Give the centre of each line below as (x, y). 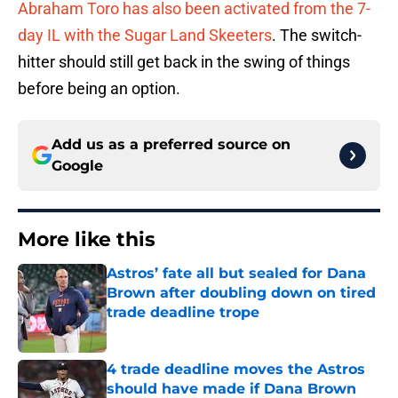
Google (77, 166)
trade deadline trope (183, 313)
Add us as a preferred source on (171, 145)
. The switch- (317, 36)
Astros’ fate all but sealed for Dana (236, 274)
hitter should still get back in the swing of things (184, 62)
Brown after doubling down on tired (241, 293)
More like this (87, 240)
